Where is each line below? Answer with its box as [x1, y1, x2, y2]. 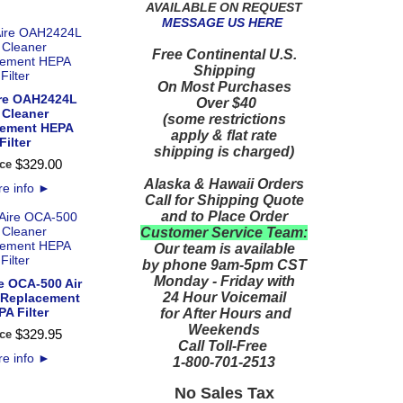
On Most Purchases [157, 78, 291, 94]
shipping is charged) [154, 143, 294, 159]
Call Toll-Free [177, 337, 271, 354]
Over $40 [192, 94, 256, 111]
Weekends [188, 321, 260, 337]
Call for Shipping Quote [144, 192, 304, 208]
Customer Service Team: [140, 224, 308, 240]
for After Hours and [157, 305, 291, 321]
